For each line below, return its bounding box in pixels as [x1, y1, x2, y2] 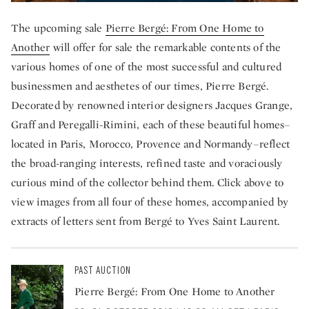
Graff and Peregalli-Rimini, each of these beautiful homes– [11, 117, 291, 132]
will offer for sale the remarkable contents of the [50, 40, 281, 55]
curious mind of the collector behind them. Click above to [11, 175, 284, 190]
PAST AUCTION [74, 265, 131, 277]
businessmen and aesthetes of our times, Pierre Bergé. [11, 79, 269, 94]
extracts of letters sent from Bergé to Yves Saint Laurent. [11, 214, 280, 229]
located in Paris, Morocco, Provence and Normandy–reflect [11, 137, 290, 152]
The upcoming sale [11, 21, 106, 36]
